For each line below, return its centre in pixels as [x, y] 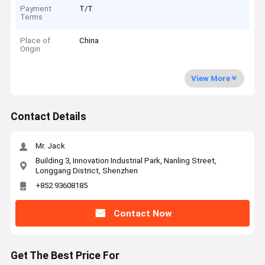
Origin [30, 49]
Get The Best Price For [65, 256]
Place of [35, 41]
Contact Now [142, 213]
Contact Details [48, 117]
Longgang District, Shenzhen [86, 170]
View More [210, 78]
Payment [36, 8]
